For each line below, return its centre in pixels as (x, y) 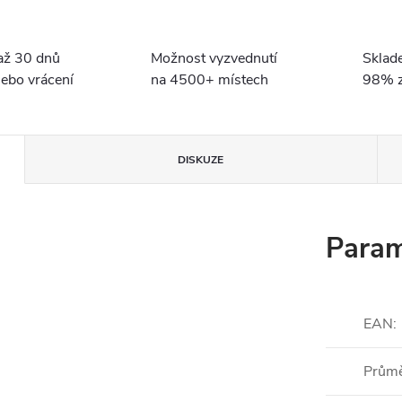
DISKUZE (201, 160)
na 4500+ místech (210, 80)
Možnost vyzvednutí (214, 58)
